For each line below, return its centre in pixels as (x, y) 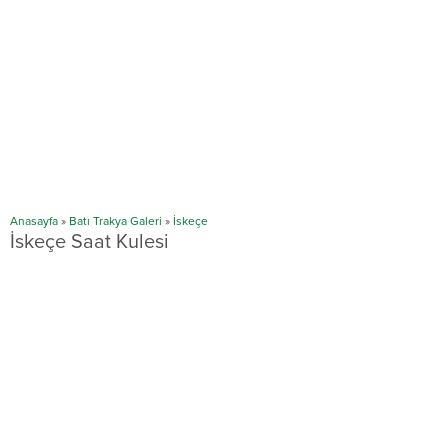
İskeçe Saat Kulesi (89, 242)
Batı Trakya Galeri (115, 221)
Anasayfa (34, 221)
